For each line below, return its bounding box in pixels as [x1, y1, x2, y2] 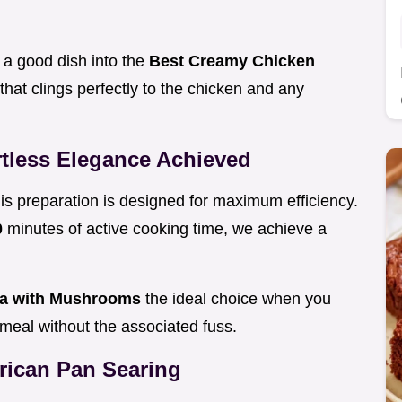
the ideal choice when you [145, 290, 331, 309]
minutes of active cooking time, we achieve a [7, 220, 327, 239]
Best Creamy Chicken [149, 52, 315, 71]
